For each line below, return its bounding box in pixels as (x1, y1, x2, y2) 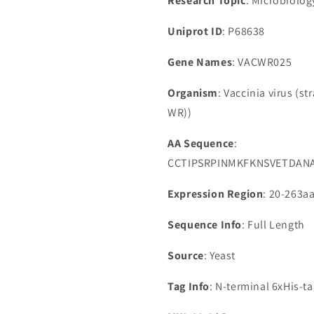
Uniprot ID (168, 24, 223, 39)
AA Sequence (168, 136, 234, 151)
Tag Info (168, 279, 210, 294)
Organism (168, 86, 218, 100)
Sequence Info (168, 217, 242, 232)
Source (168, 248, 204, 263)
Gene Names (168, 55, 233, 69)
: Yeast (203, 248, 235, 263)
